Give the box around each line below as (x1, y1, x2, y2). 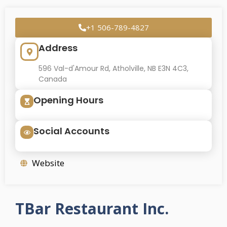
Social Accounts (33, 125, 109, 137)
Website (31, 157, 64, 169)
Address (39, 42, 78, 54)
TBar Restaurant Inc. (15, 198, 169, 219)
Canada (39, 74, 67, 84)
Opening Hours (33, 94, 103, 106)
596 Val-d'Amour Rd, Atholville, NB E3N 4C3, (39, 63, 188, 73)
